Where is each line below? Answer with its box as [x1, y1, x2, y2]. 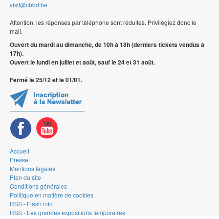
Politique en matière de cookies [10, 191, 93, 199]
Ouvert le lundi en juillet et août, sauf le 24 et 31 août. [10, 58, 155, 67]
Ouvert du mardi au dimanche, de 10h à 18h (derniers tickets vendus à [10, 40, 204, 49]
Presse [10, 155, 28, 164]
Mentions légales [10, 164, 55, 173]
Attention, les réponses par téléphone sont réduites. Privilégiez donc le [10, 18, 197, 27]
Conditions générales [10, 182, 67, 191]
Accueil [10, 147, 29, 155]
